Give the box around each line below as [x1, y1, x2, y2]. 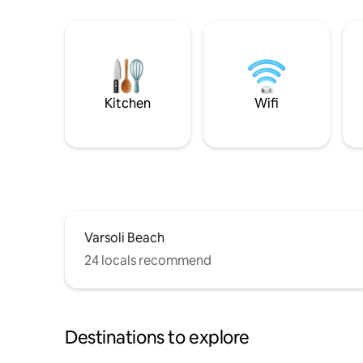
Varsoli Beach [84, 228, 164, 246]
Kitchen [105, 94, 152, 112]
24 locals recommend [84, 251, 211, 269]
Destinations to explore [65, 325, 250, 349]
